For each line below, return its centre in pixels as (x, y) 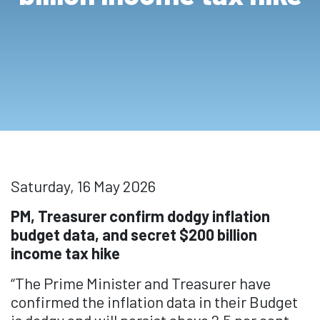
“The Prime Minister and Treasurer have (141, 283)
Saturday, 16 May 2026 (83, 186)
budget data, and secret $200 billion (134, 235)
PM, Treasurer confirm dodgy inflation (140, 216)
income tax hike (65, 253)
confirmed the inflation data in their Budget (154, 302)
